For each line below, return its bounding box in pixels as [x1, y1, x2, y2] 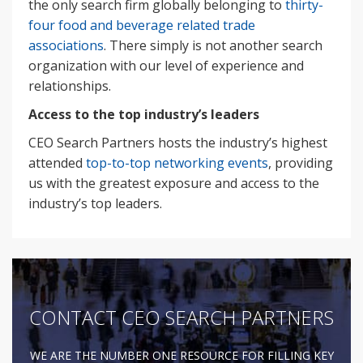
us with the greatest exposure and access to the [28, 173, 319, 192]
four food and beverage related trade [28, 15, 255, 34]
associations [28, 36, 104, 54]
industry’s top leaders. [28, 194, 162, 212]
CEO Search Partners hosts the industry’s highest [28, 133, 327, 152]
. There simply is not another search [104, 36, 322, 54]
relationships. [28, 76, 111, 95]
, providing [268, 153, 333, 172]
